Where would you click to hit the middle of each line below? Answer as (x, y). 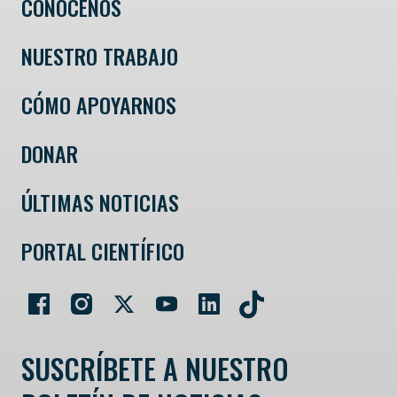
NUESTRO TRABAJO (100, 56)
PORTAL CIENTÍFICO (103, 251)
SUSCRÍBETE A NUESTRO (155, 369)
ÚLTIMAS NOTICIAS (100, 202)
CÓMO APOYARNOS (99, 105)
